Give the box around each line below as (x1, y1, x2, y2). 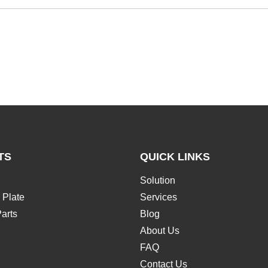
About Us (139, 225, 179, 236)
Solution (139, 175, 175, 185)
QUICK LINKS (139, 150, 210, 163)
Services (139, 191, 177, 202)
